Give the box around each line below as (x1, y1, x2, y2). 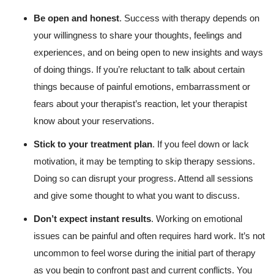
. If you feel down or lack (152, 138, 249, 149)
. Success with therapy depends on (119, 12, 259, 23)
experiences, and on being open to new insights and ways (34, 46, 263, 57)
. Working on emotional (151, 213, 242, 224)
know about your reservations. (34, 115, 154, 126)
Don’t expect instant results (34, 213, 151, 224)
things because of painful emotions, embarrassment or (34, 81, 250, 92)
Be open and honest (34, 12, 119, 23)
